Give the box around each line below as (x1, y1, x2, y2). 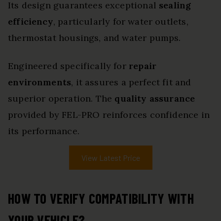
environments (8, 76, 72, 88)
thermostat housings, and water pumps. (8, 32, 181, 44)
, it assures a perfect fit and (71, 76, 191, 88)
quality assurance (114, 93, 195, 105)
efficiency (8, 16, 53, 28)
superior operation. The (8, 93, 115, 105)
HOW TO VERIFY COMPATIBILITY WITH (8, 190, 194, 207)
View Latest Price (81, 153, 140, 163)
